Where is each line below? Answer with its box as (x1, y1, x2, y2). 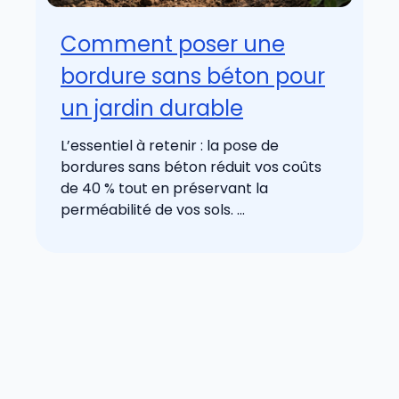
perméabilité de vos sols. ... (61, 199, 245, 221)
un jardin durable (61, 94, 243, 124)
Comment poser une (61, 29, 285, 60)
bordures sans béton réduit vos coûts (61, 157, 322, 178)
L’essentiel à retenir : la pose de (61, 135, 279, 157)
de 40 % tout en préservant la (61, 178, 268, 199)
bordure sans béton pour (61, 61, 325, 92)
